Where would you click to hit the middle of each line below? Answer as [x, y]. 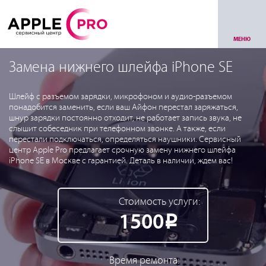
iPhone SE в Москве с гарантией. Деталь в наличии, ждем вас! [121, 161]
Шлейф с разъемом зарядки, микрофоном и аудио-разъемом [121, 97]
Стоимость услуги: [159, 202]
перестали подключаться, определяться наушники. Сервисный [125, 140]
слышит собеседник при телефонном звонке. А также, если [117, 129]
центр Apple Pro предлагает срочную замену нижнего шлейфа [122, 150]
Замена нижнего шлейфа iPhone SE [121, 68]
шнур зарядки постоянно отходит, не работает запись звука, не [125, 118]
